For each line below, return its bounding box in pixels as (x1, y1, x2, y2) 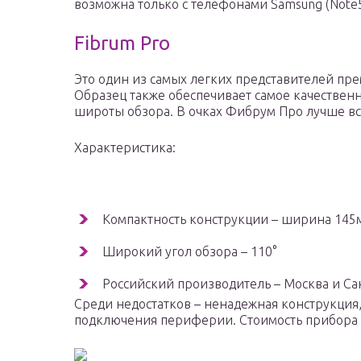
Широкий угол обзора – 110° (102, 244, 276, 259)
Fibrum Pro (74, 32, 170, 55)
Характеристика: (74, 140, 176, 156)
